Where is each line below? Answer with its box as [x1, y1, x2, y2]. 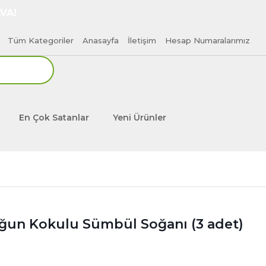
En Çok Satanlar [19, 112, 89, 123]
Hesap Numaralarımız [165, 36, 250, 45]
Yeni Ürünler [113, 112, 166, 123]
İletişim [128, 36, 156, 45]
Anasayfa [83, 36, 119, 45]
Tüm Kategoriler [8, 36, 74, 45]
